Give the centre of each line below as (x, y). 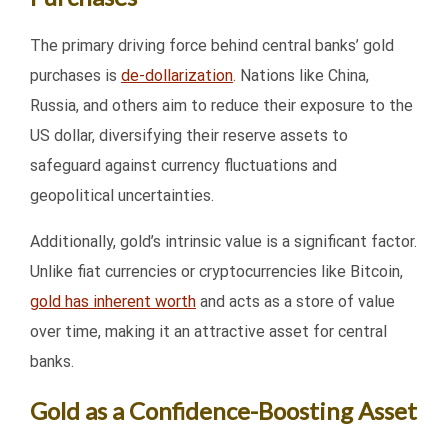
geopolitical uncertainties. (122, 196)
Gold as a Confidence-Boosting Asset (223, 411)
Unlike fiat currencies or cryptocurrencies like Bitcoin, (216, 272)
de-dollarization (177, 76)
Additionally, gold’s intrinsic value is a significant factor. (223, 242)
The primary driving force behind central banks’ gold (212, 46)
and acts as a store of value (295, 302)
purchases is (75, 76)
